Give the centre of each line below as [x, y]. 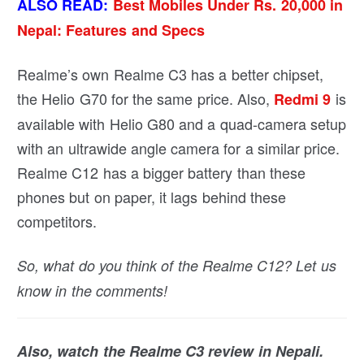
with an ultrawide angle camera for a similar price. [179, 147]
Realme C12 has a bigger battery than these [161, 172]
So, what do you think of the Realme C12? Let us [177, 265]
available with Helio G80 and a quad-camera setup [182, 123]
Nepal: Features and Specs [111, 30]
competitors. [57, 221]
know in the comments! [92, 290]
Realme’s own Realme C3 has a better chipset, [170, 74]
